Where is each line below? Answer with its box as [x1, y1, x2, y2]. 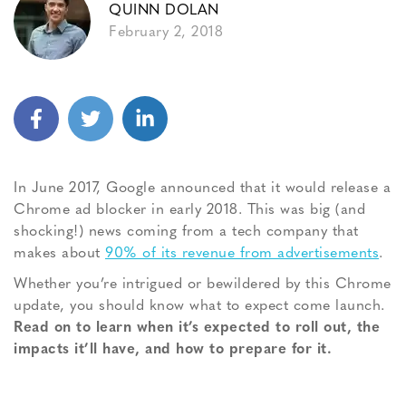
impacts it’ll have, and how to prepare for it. [14, 343, 332, 358]
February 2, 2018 [109, 24, 223, 40]
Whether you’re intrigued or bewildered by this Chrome [14, 277, 391, 293]
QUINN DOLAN [109, 3, 219, 18]
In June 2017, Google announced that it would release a [14, 181, 391, 197]
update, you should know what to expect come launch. [14, 299, 385, 314]
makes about [14, 246, 105, 262]
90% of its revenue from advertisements [105, 246, 379, 262]
